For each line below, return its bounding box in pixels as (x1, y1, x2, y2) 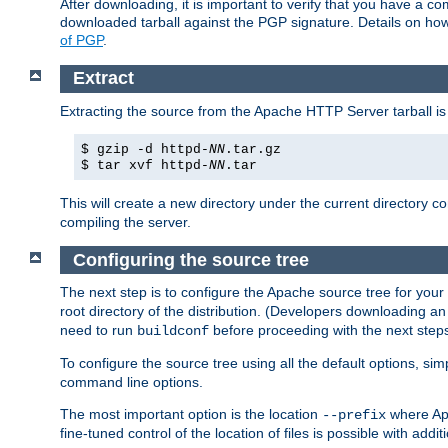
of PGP (60, 32, 103, 49)
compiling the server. (60, 213, 191, 230)
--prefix (322, 407, 386, 424)
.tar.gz (225, 141, 281, 157)
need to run (60, 322, 137, 339)
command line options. (60, 374, 203, 391)
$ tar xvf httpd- (81, 157, 209, 173)
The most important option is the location (60, 406, 322, 423)
